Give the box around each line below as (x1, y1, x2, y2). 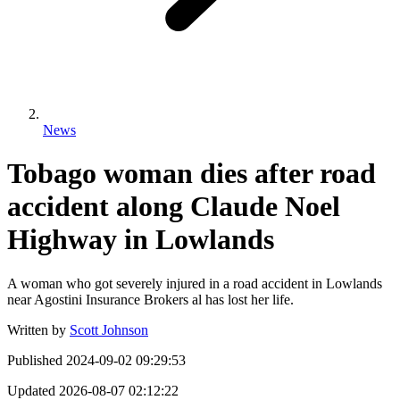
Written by (7, 321, 66, 337)
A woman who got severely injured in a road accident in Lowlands (7, 275, 382, 291)
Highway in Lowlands (7, 223, 274, 256)
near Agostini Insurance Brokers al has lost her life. (7, 291, 294, 307)
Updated (7, 382, 55, 398)
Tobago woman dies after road (7, 157, 376, 190)
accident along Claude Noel (7, 190, 340, 223)
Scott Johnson (70, 321, 148, 337)
